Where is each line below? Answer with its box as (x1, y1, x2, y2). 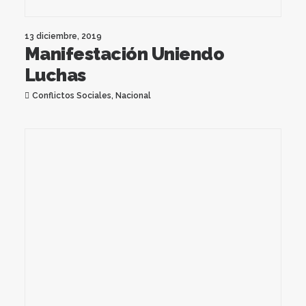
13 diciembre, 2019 (25, 31, 102, 41)
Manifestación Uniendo (25, 43, 225, 64)
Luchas (25, 64, 86, 85)
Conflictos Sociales (31, 90, 111, 100)
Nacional (115, 90, 151, 100)
